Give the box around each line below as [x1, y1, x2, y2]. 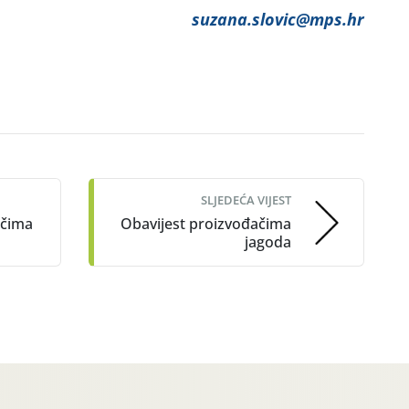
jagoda [245, 232, 291, 252]
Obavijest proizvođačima [121, 214, 291, 234]
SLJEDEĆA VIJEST [201, 192, 291, 208]
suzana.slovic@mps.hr [192, 8, 364, 30]
